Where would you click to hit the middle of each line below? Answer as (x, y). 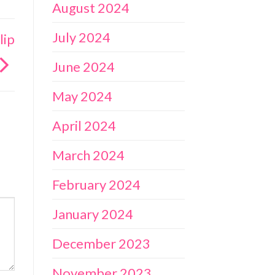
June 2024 (83, 66)
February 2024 (96, 184)
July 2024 (81, 37)
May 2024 (82, 96)
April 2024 (84, 125)
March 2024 (88, 155)
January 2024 (92, 214)
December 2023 (101, 243)
